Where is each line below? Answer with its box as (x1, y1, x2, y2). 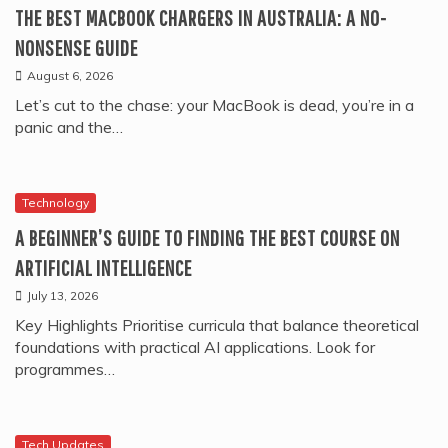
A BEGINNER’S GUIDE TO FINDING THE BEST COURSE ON (15, 225, 400, 251)
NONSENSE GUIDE (15, 35, 138, 61)
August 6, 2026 (27, 68, 113, 84)
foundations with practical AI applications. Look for (15, 337, 375, 358)
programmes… (15, 359, 115, 380)
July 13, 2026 (27, 288, 98, 304)
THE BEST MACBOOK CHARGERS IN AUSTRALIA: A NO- (15, 5, 387, 31)
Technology (22, 195, 89, 211)
